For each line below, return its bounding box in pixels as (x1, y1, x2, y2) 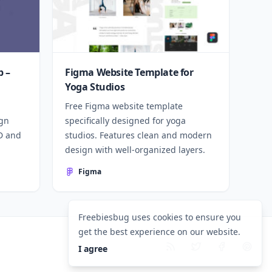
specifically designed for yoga (65, 115, 186, 126)
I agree (78, 243, 107, 254)
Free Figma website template (65, 100, 183, 112)
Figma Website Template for (65, 66, 194, 79)
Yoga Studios (65, 80, 125, 93)
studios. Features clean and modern (65, 129, 212, 141)
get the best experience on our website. (78, 226, 240, 237)
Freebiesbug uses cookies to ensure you (78, 211, 241, 223)
